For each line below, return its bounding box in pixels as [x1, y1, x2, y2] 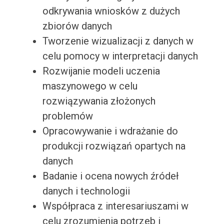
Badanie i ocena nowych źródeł [42, 170, 178, 182]
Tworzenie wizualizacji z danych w [42, 35, 193, 47]
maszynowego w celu [42, 80, 137, 92]
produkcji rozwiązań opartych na [42, 140, 185, 152]
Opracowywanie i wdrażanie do [42, 125, 178, 137]
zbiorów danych [42, 20, 112, 32]
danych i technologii [42, 185, 130, 197]
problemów [42, 110, 93, 122]
